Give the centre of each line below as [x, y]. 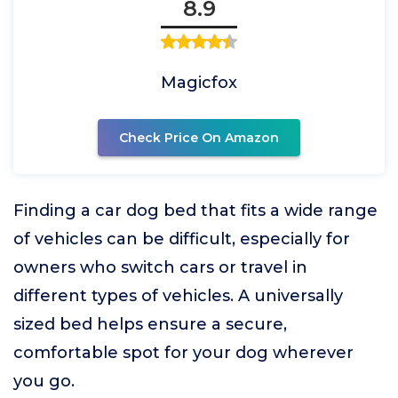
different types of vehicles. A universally [178, 296]
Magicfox [199, 83]
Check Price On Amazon [199, 138]
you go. [44, 381]
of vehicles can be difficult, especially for [182, 239]
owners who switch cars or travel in [160, 267]
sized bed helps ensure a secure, [150, 324]
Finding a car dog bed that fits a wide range [195, 211]
